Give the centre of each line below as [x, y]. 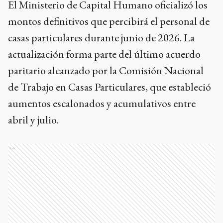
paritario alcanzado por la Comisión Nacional [106, 70]
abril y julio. [34, 120]
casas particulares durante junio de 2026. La [101, 38]
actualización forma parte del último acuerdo [104, 54]
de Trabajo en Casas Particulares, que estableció [110, 87]
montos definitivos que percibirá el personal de [109, 21]
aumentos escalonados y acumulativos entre [102, 103]
